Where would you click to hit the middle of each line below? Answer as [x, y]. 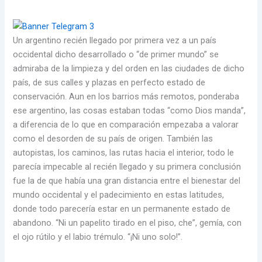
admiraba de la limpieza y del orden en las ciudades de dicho [129, 69]
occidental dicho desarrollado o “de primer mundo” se [116, 55]
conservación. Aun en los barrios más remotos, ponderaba [126, 97]
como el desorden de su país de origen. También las [113, 139]
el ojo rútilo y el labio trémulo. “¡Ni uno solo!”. [98, 237]
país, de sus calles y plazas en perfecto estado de [109, 83]
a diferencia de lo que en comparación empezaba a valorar [126, 125]
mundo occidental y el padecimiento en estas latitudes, [119, 195]
